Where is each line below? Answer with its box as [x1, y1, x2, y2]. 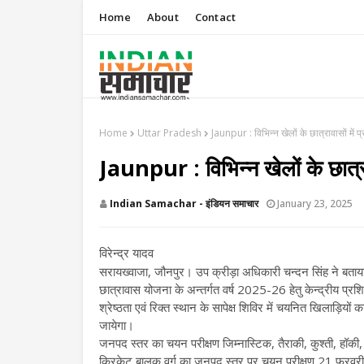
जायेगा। [99, 317, 134, 333]
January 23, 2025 [277, 197, 353, 210]
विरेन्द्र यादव [99, 245, 154, 261]
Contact [194, 10, 236, 24]
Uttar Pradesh [137, 126, 201, 140]
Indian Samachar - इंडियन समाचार [110, 197, 258, 210]
